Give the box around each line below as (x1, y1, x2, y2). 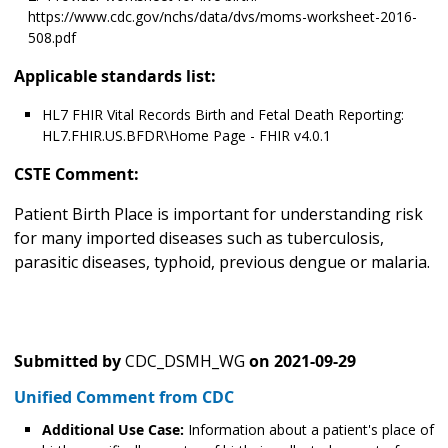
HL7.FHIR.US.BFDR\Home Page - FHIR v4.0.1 (42, 126, 331, 146)
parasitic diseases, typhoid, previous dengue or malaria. (14, 251, 430, 274)
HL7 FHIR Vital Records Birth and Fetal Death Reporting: (42, 105, 404, 125)
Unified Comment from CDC (14, 386, 234, 409)
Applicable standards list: (14, 65, 216, 88)
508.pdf (28, 28, 76, 48)
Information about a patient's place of (184, 420, 434, 440)
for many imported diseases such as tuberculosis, (14, 227, 384, 250)
